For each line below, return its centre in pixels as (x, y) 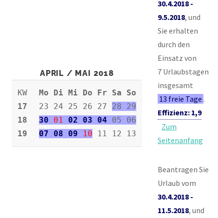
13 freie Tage (181, 99)
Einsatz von (177, 58)
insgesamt (175, 85)
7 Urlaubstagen (183, 71)
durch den (174, 44)
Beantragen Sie (183, 169)
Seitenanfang (180, 140)
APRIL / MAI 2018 (77, 73)
